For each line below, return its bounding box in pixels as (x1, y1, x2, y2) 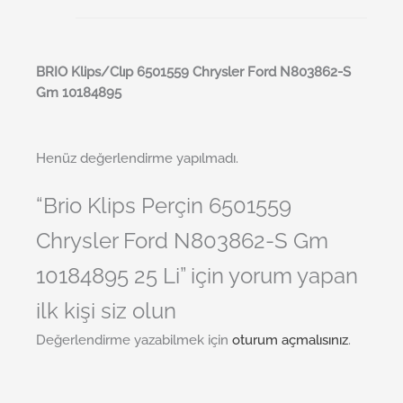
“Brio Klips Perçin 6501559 (36, 193, 291, 219)
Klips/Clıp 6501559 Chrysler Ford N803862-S (67, 63, 351, 79)
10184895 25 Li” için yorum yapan (36, 264, 358, 290)
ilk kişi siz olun (36, 299, 176, 325)
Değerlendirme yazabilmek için (36, 332, 232, 348)
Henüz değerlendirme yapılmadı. (36, 149, 238, 166)
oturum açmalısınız (232, 332, 348, 348)
